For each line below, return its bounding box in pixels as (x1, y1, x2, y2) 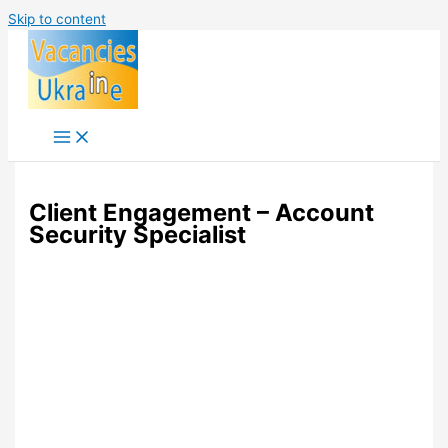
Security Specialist (29, 220, 247, 250)
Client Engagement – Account (29, 198, 375, 228)
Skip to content (8, 11, 106, 27)
